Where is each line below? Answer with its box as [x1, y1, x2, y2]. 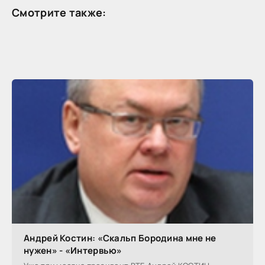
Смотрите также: [12, 5, 106, 20]
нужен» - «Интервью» [24, 244, 122, 257]
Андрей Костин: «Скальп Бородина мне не [24, 232, 216, 245]
